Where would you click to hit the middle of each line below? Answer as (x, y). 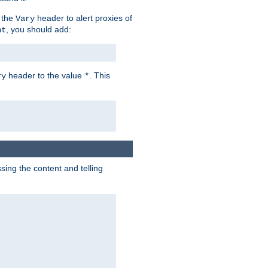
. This (100, 75)
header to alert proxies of (83, 18)
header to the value (45, 75)
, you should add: (39, 29)
